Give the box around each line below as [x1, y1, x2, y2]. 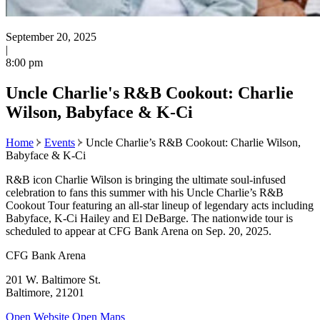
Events [44, 136, 75, 149]
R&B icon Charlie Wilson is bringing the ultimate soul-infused [6, 173, 286, 186]
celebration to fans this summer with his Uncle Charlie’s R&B [6, 186, 284, 199]
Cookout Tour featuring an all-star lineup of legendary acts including [6, 199, 314, 211]
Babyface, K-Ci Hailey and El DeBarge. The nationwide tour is [6, 211, 293, 224]
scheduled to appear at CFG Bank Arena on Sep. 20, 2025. [6, 224, 271, 237]
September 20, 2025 [6, 30, 96, 43]
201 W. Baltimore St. [6, 273, 101, 286]
